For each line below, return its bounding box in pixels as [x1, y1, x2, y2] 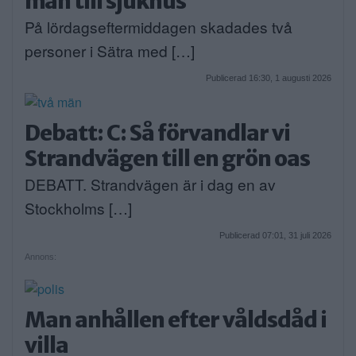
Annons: [25, 251, 56, 261]
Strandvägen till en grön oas [25, 144, 310, 172]
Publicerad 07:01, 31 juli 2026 [219, 230, 331, 240]
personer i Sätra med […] [25, 39, 195, 61]
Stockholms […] [25, 196, 132, 219]
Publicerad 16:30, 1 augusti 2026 [206, 72, 331, 83]
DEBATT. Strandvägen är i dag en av [25, 172, 276, 195]
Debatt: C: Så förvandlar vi [25, 118, 290, 146]
